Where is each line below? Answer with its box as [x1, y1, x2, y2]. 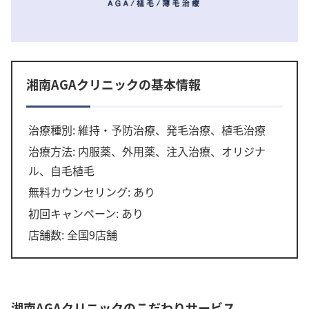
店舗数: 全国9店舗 [28, 226, 118, 243]
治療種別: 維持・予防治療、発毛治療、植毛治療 [28, 121, 266, 138]
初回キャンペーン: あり [28, 205, 144, 222]
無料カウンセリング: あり [28, 183, 156, 200]
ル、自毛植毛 [28, 161, 95, 179]
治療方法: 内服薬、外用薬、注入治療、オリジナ [28, 142, 266, 159]
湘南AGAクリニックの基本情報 [26, 74, 201, 93]
